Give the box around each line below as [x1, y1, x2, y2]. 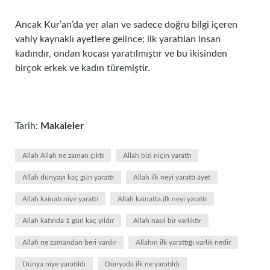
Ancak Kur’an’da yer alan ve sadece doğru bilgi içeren [15, 20, 237, 30]
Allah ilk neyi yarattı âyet [133, 174, 210, 181]
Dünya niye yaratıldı [22, 260, 86, 268]
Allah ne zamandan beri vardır [22, 239, 116, 246]
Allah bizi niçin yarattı [123, 152, 191, 159]
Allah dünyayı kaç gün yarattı [22, 174, 114, 181]
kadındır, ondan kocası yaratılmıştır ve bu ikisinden [15, 49, 227, 58]
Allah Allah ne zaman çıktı [22, 152, 104, 159]
